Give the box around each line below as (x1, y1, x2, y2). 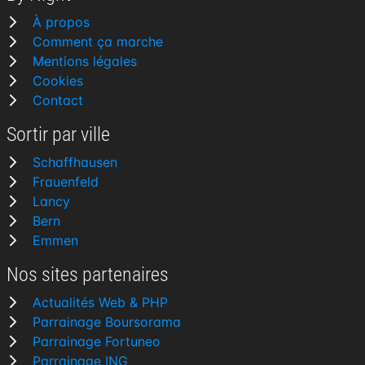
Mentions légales (33, 53, 137, 69)
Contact (33, 92, 83, 108)
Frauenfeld (33, 174, 99, 190)
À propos (33, 14, 90, 30)
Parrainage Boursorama (33, 314, 181, 330)
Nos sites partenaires (7, 263, 169, 286)
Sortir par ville (7, 123, 110, 146)
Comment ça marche (33, 33, 163, 50)
